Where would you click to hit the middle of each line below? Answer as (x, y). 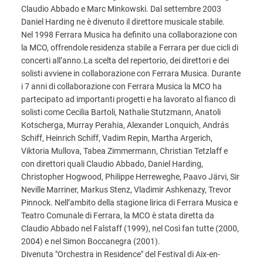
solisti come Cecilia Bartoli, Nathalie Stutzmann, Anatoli (121, 112)
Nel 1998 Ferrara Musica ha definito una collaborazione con (129, 35)
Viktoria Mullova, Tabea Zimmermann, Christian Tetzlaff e (124, 151)
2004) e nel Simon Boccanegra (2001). (91, 241)
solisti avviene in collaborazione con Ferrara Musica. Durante (131, 73)
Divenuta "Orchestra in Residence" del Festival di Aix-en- (121, 254)
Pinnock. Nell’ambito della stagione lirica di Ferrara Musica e (129, 203)
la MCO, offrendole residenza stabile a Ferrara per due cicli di (130, 48)
